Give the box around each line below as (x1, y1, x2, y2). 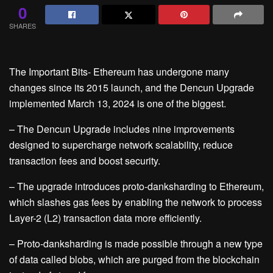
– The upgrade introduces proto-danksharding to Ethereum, (9, 179, 264, 193)
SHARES (9, 21, 36, 30)
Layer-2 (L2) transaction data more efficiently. (9, 211, 202, 225)
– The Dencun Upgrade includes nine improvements (9, 122, 235, 136)
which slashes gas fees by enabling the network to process (9, 195, 262, 209)
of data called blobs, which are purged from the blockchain (9, 252, 260, 266)
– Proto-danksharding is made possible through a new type (9, 236, 263, 250)
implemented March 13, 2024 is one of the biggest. (9, 96, 226, 110)
